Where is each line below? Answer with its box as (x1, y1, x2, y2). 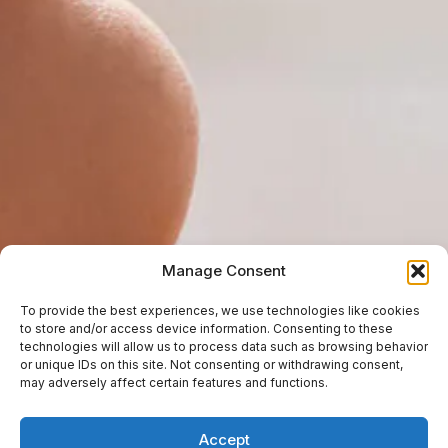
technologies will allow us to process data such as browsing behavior (20, 339, 428, 354)
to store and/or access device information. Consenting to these (20, 321, 393, 336)
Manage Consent (162, 261, 286, 280)
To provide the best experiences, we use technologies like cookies (20, 303, 420, 318)
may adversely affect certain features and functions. (20, 375, 328, 390)
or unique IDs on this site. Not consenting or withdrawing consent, (20, 357, 403, 372)
